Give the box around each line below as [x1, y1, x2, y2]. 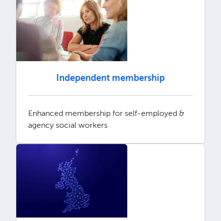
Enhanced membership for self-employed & [28, 109, 184, 118]
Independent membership [56, 73, 165, 84]
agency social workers [28, 120, 108, 130]
